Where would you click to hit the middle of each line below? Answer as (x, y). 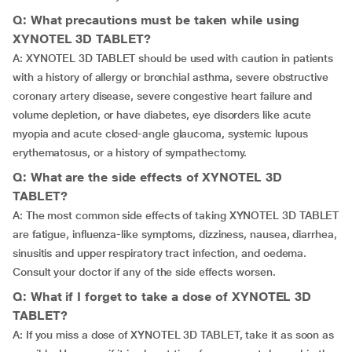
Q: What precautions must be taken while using (156, 20)
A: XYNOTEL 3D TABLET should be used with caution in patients (173, 58)
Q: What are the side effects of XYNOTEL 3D (147, 177)
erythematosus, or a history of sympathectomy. (130, 152)
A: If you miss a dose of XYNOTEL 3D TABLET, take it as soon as (174, 335)
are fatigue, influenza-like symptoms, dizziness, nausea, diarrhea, (175, 234)
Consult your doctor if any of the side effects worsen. (144, 272)
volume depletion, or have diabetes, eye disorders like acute (162, 115)
